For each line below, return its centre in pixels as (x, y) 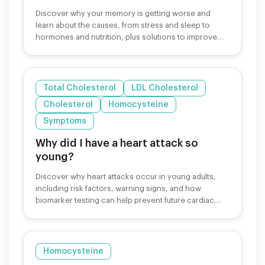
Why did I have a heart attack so (117, 143)
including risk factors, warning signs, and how (118, 188)
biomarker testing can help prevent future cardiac (125, 200)
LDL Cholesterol (165, 88)
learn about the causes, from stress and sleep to (123, 25)
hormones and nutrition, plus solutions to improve (126, 37)
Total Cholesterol (80, 88)
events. (49, 212)
